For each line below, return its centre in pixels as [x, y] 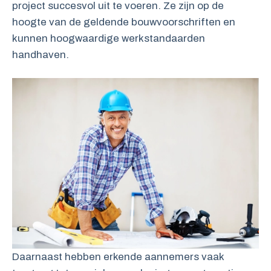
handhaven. [41, 54]
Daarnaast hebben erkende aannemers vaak [118, 257]
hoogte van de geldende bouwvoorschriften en [124, 22]
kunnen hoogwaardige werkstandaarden [109, 38]
